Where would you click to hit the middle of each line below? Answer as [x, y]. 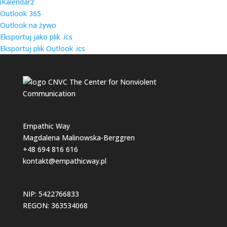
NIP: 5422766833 [51, 194]
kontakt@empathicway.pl [64, 161]
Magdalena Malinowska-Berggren [79, 138]
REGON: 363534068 [55, 205]
